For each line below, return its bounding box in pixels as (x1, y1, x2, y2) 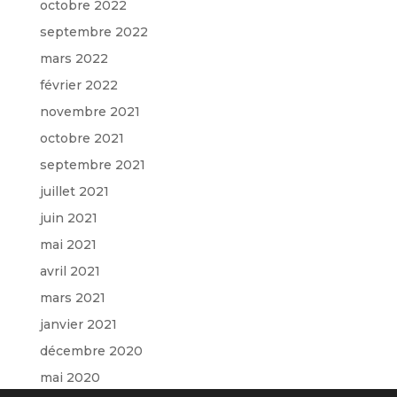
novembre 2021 (39, 103, 140, 120)
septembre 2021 (39, 156, 145, 173)
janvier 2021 (39, 315, 117, 332)
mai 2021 (39, 236, 97, 253)
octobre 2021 (39, 129, 124, 146)
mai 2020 (39, 369, 100, 385)
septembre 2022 (39, 23, 148, 40)
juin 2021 (39, 209, 97, 226)
